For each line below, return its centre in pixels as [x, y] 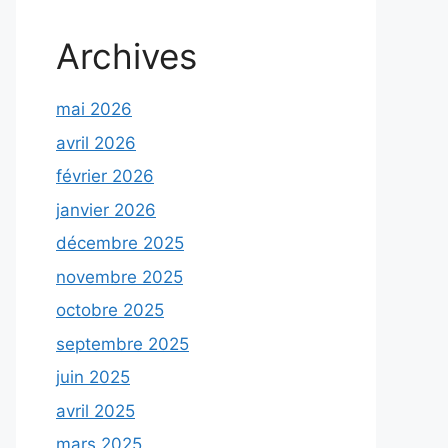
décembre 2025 [120, 243]
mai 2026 [94, 109]
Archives [126, 56]
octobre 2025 [110, 310]
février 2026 [105, 176]
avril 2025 [95, 410]
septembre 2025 [122, 343]
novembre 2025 [119, 276]
